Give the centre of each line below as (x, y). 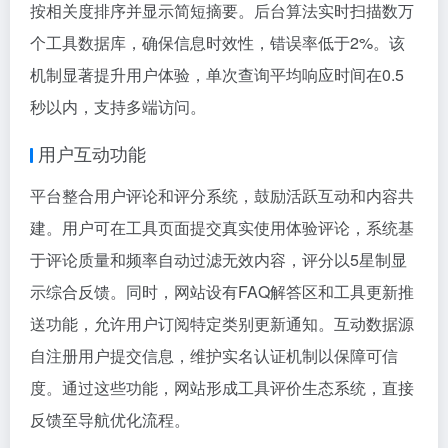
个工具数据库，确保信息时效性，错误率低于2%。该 (217, 42)
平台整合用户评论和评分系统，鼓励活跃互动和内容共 (222, 195)
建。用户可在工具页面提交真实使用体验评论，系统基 (222, 227)
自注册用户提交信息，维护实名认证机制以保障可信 (214, 355)
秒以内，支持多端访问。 (118, 106)
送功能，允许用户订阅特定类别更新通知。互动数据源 (222, 323)
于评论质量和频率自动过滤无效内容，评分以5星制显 (218, 259)
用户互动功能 (92, 153)
